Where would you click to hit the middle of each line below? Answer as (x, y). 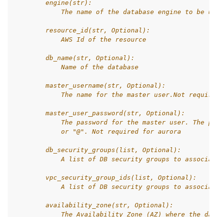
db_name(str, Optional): (75, 58)
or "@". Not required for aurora (98, 132)
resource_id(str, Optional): (82, 30)
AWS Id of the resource (80, 39)
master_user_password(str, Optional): (100, 113)
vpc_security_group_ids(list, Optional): (106, 178)
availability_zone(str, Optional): (94, 205)
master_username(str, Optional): (90, 85)
